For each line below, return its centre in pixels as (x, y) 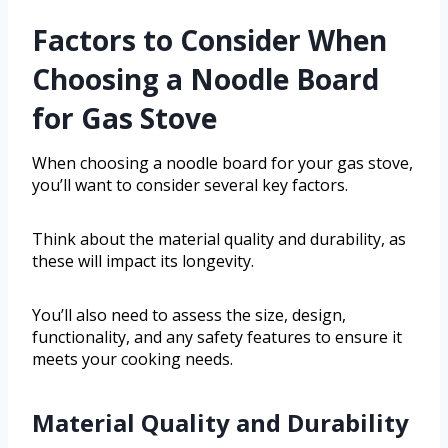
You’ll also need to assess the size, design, (189, 314)
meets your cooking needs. (132, 358)
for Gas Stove (124, 117)
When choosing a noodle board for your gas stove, (222, 162)
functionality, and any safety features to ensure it (217, 336)
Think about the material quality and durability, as (219, 238)
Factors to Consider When (209, 39)
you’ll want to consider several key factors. (190, 184)
